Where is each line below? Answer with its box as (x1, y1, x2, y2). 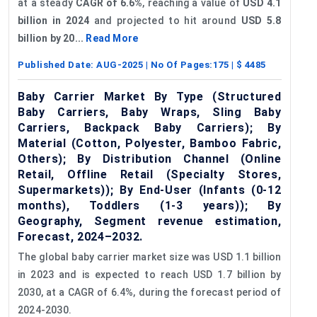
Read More (86, 32, 139, 44)
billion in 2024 (18, 14, 89, 26)
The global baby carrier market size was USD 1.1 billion (18, 250, 282, 263)
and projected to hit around (88, 14, 241, 26)
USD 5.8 (241, 14, 282, 26)
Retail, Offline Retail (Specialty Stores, (18, 167, 282, 181)
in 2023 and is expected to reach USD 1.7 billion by (18, 268, 282, 280)
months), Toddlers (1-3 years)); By (18, 198, 282, 212)
